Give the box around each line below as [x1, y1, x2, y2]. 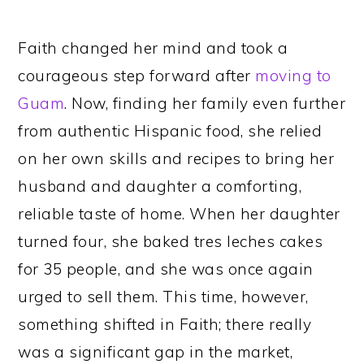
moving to [255, 66, 331, 86]
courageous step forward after [18, 66, 256, 86]
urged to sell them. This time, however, [18, 287, 309, 307]
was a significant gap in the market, [18, 342, 293, 362]
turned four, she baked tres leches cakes [18, 232, 323, 252]
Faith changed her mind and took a [18, 38, 288, 58]
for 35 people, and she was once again [18, 259, 314, 279]
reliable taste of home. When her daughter [18, 204, 340, 224]
